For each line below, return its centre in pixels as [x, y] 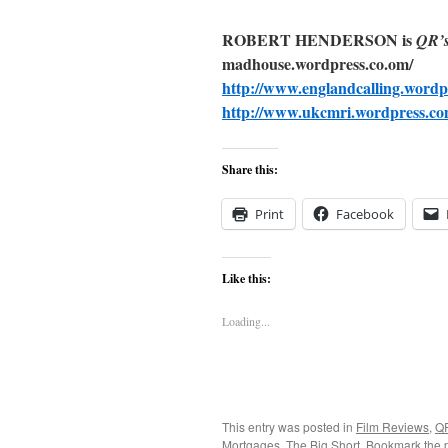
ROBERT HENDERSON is [319, 39]
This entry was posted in [289, 426]
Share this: [250, 169]
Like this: [246, 278]
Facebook [365, 214]
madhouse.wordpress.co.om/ [317, 63]
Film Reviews [392, 426]
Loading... [246, 321]
